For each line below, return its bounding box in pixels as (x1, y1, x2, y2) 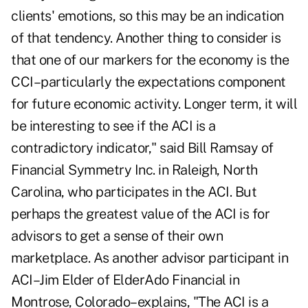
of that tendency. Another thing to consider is (11, 30, 280, 47)
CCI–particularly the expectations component (11, 74, 286, 91)
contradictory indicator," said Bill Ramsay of (11, 140, 274, 157)
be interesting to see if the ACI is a (11, 118, 216, 135)
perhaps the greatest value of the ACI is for (11, 206, 269, 223)
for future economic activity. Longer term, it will (11, 96, 297, 113)
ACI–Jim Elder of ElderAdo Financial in (11, 272, 239, 289)
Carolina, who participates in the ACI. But (11, 184, 256, 201)
